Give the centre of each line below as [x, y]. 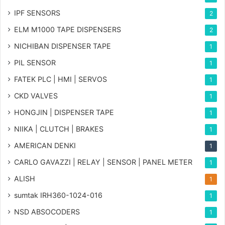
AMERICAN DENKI [45, 145]
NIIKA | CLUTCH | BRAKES [59, 129]
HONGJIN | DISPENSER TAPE [64, 112]
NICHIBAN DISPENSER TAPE [63, 46]
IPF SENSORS [37, 13]
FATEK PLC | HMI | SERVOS [61, 79]
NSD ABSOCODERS [47, 211]
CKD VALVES [36, 95]
